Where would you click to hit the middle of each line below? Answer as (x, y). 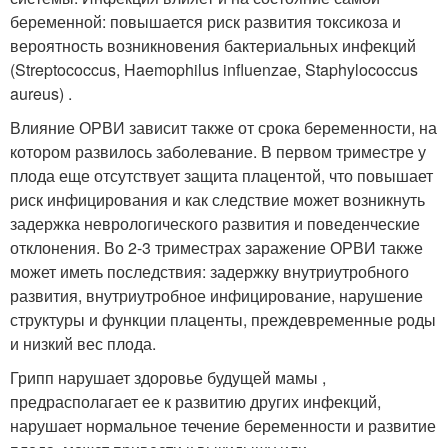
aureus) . (41, 94)
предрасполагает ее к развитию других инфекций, (195, 402)
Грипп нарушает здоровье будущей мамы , (168, 378)
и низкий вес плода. (83, 344)
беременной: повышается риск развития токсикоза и (205, 22)
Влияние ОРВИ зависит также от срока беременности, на (223, 128)
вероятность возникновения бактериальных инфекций (213, 46)
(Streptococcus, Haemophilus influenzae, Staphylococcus (214, 70)
